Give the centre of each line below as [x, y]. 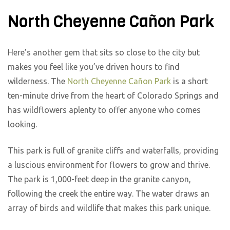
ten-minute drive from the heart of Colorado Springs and [113, 96]
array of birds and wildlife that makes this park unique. [110, 208]
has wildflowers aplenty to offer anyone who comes [104, 110]
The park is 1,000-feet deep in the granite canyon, [99, 179]
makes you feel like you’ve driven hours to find [94, 67]
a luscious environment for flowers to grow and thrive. [109, 165]
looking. [23, 124]
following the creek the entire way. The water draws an [109, 193]
